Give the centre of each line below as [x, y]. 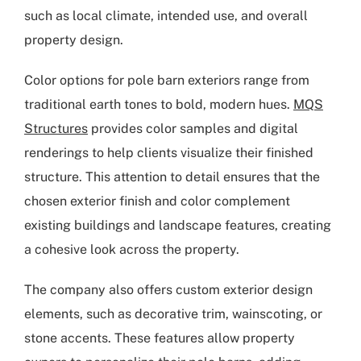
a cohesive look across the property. [132, 250]
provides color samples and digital [193, 129]
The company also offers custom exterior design [168, 290]
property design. [74, 40]
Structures [56, 129]
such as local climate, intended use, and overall [166, 16]
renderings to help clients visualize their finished [169, 153]
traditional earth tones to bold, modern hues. [159, 105]
